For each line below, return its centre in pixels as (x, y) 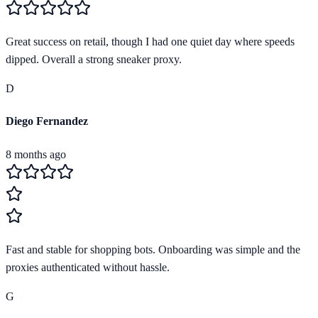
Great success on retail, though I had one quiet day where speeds (150, 42)
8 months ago (36, 154)
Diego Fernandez (47, 121)
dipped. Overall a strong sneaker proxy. (94, 60)
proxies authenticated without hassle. (88, 267)
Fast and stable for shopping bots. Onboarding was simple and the (153, 249)
